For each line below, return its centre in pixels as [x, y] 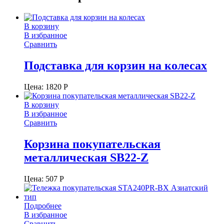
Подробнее [43, 205]
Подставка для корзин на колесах [115, 65]
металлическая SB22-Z [86, 157]
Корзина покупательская [92, 144]
